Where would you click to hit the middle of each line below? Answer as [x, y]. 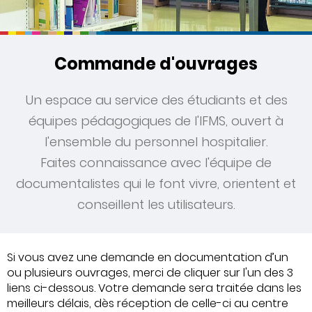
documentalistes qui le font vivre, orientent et [156, 183]
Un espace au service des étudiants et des [156, 100]
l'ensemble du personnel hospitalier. [156, 141]
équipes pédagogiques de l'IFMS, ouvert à [156, 120]
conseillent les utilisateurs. [156, 204]
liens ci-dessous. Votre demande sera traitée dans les [154, 288]
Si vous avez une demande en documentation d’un [148, 257]
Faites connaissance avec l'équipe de [156, 162]
